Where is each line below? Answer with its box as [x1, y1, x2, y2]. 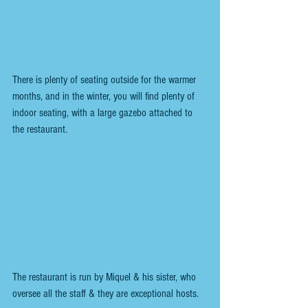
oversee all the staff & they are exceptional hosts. [12, 287, 199, 300]
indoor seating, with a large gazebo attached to [12, 106, 195, 119]
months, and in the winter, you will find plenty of [12, 89, 197, 102]
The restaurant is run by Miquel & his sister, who [12, 271, 199, 284]
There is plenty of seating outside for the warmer [12, 73, 199, 86]
